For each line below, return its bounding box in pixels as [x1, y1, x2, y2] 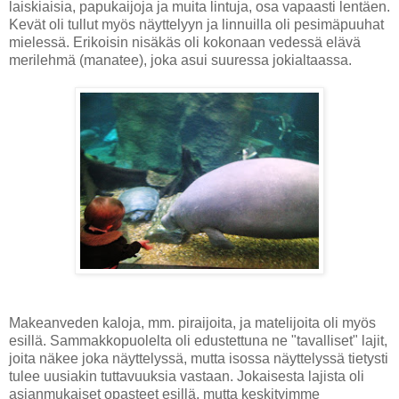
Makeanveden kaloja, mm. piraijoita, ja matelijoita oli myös [9, 314, 376, 330]
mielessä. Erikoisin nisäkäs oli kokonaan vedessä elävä [9, 34, 361, 50]
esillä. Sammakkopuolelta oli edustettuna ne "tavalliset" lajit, [9, 332, 387, 348]
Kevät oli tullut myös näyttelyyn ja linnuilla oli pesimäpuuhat [9, 16, 384, 32]
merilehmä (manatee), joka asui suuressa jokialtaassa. [9, 52, 352, 68]
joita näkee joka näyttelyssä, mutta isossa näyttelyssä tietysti [9, 350, 388, 366]
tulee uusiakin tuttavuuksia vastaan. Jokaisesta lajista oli [9, 368, 364, 384]
